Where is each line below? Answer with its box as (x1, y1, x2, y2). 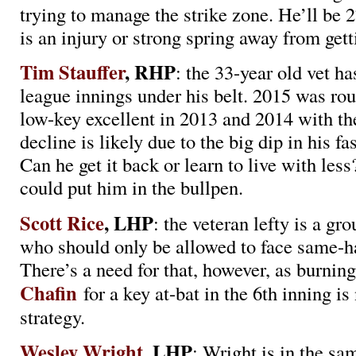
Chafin (20, 278, 77, 307)
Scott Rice (20, 208, 104, 237)
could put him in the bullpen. (20, 174, 243, 201)
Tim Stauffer (20, 58, 125, 87)
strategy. (20, 303, 85, 330)
